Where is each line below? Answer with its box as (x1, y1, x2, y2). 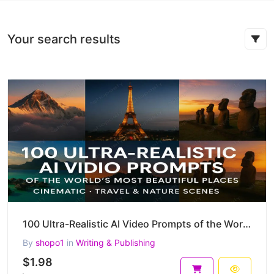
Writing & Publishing (76, 237, 155, 248)
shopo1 (35, 237, 64, 248)
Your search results (7, 31, 120, 46)
